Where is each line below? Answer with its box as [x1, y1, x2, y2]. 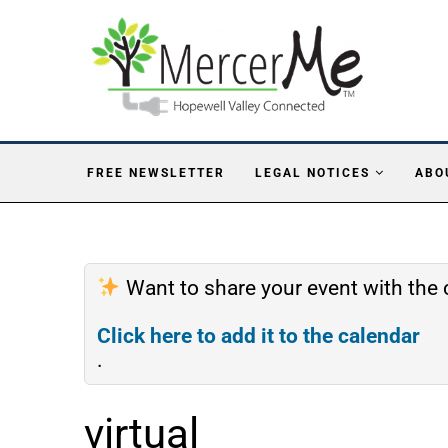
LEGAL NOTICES [255, 165, 370, 180]
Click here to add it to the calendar [97, 323, 420, 348]
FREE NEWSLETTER [87, 165, 225, 180]
